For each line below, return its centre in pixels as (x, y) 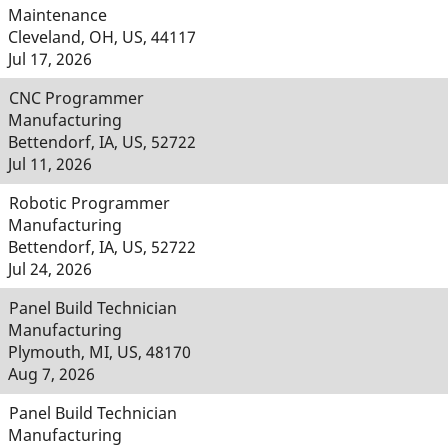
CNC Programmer (76, 98)
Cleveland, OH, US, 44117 (102, 37)
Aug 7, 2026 (51, 374)
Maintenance (57, 15)
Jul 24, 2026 (50, 269)
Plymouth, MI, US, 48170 (99, 352)
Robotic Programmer (89, 203)
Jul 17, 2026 (50, 59)
